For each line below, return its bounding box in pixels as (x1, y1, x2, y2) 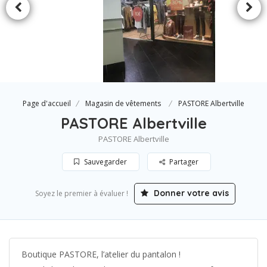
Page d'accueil (23, 98, 71, 108)
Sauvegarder (82, 157, 127, 167)
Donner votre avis (151, 188, 229, 198)
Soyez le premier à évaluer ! (35, 188, 128, 198)
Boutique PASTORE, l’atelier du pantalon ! (21, 249, 181, 260)
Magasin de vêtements (85, 98, 161, 108)
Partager (169, 157, 198, 167)
